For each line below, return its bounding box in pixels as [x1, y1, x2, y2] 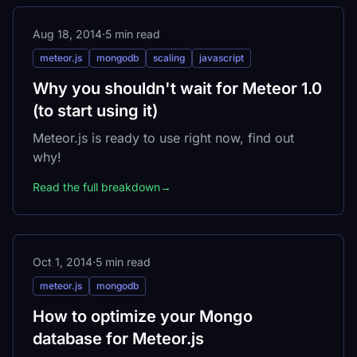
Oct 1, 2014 [33, 254, 92, 269]
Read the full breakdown [33, 179, 160, 194]
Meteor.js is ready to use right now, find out [33, 129, 294, 146]
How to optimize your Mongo [33, 306, 253, 326]
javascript [199, 51, 244, 64]
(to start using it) [33, 100, 158, 120]
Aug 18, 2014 [33, 26, 102, 41]
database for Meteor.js [33, 328, 204, 348]
